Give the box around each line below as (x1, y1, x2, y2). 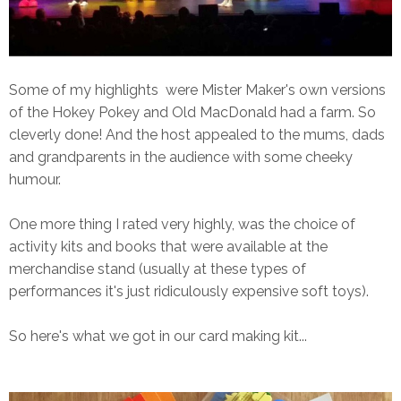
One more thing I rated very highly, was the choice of (9, 215, 355, 233)
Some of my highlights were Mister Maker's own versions (9, 81, 386, 98)
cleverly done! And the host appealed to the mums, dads (9, 125, 385, 143)
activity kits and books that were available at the (9, 237, 328, 255)
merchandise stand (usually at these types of (9, 260, 306, 277)
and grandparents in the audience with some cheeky (9, 148, 353, 166)
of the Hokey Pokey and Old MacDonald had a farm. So (9, 103, 376, 121)
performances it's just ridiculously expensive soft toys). (9, 282, 372, 300)
